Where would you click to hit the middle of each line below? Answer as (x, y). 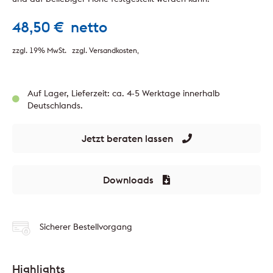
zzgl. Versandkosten (105, 50)
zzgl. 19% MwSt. (39, 50)
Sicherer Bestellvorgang (86, 226)
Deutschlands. (55, 105)
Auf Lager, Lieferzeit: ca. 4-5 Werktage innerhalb (124, 93)
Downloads (128, 179)
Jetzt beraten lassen (127, 138)
